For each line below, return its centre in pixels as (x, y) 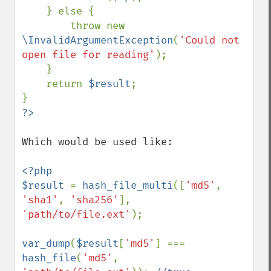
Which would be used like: (97, 142)
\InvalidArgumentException (97, 40)
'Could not (209, 40)
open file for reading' (88, 55)
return (67, 84)
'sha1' (40, 200)
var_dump (46, 243)
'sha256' (94, 200)
